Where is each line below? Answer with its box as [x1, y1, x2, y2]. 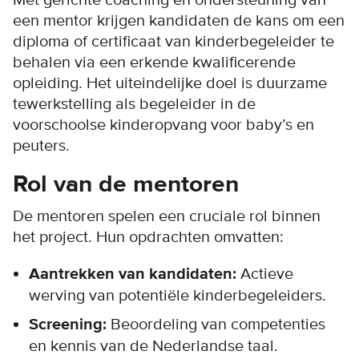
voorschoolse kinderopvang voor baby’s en [13, 115, 314, 135]
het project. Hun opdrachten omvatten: [13, 227, 284, 247]
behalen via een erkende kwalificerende [13, 52, 296, 72]
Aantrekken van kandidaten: [29, 264, 240, 284]
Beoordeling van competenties [107, 314, 325, 334]
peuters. [13, 135, 70, 155]
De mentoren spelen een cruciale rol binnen [13, 206, 321, 226]
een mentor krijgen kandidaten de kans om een [13, 10, 345, 30]
